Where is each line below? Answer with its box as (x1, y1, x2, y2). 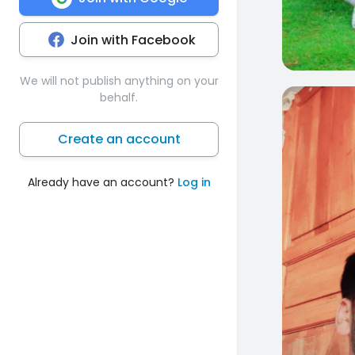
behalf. (100, 89, 138, 105)
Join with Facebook (71, 30, 196, 49)
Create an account (57, 129, 181, 148)
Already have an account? (27, 174, 177, 190)
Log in (177, 174, 211, 190)
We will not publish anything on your (19, 72, 219, 89)
